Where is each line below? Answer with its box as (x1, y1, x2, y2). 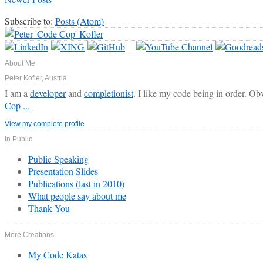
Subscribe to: (5, 15, 55, 28)
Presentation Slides (28, 165, 98, 178)
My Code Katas (28, 248, 87, 261)
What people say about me (28, 190, 126, 203)
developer (30, 86, 66, 99)
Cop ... (5, 99, 30, 112)
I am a (5, 86, 30, 99)
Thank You (28, 202, 70, 215)
